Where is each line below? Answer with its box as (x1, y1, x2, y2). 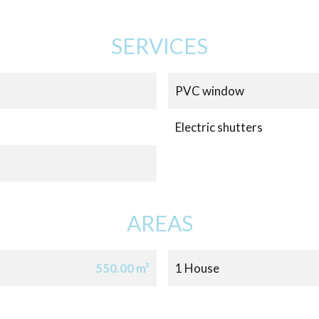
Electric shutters (175, 120, 263, 135)
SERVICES (111, 33, 208, 59)
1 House (175, 261, 220, 276)
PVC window (175, 83, 245, 99)
